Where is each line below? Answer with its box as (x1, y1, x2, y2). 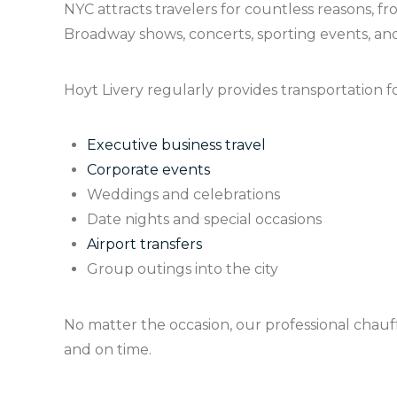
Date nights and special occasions (87, 211, 323, 229)
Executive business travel (87, 136, 267, 154)
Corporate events (87, 161, 211, 179)
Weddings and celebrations (87, 186, 281, 204)
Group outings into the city (87, 261, 279, 278)
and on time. (64, 340, 152, 358)
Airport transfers (87, 236, 203, 253)
